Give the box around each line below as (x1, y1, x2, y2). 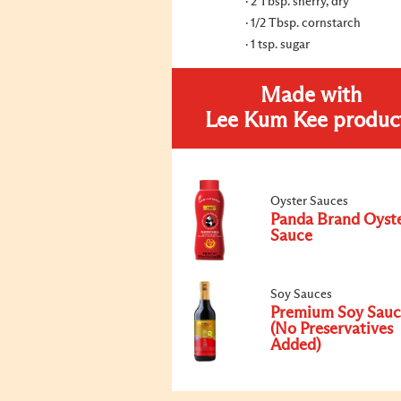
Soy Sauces (270, 288, 332, 301)
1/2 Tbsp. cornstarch (251, 17, 361, 30)
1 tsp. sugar (251, 38, 310, 51)
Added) (270, 337, 320, 354)
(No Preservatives (270, 321, 393, 337)
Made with (260, 85, 362, 107)
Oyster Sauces (270, 195, 348, 208)
